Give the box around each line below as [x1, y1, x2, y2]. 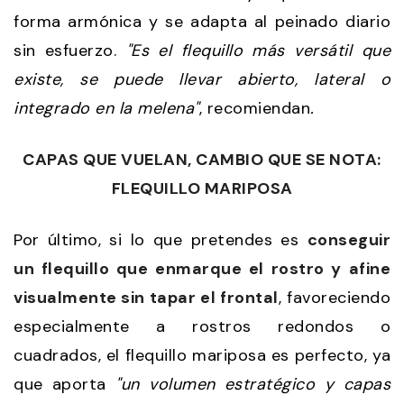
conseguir [307, 228, 390, 251]
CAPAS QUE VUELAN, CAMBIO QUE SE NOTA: [23, 148, 381, 170]
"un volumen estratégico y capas [115, 372, 391, 395]
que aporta [14, 372, 116, 395]
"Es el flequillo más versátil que [125, 39, 391, 61]
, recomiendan [198, 96, 310, 119]
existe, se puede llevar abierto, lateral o [14, 68, 390, 90]
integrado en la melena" [14, 96, 199, 119]
